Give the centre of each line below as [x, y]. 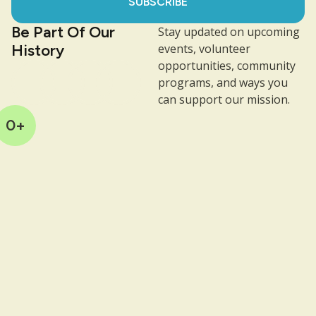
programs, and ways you [223, 82]
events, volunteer [204, 48]
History [38, 50]
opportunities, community [227, 65]
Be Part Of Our [63, 32]
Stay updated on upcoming [229, 31]
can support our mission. [224, 99]
